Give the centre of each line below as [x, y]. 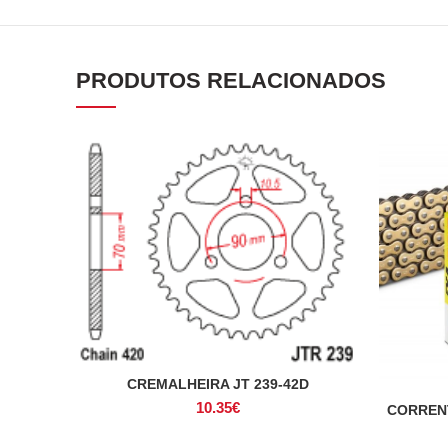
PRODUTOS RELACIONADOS [231, 80]
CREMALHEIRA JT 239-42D [217, 383]
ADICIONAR [217, 384]
